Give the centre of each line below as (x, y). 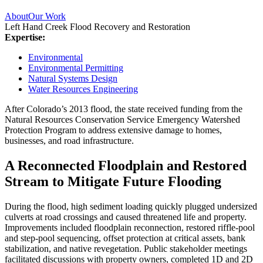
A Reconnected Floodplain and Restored (126, 165)
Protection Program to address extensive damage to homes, (113, 130)
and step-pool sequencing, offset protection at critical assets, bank (125, 238)
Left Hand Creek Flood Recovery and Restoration (97, 26)
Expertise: (25, 37)
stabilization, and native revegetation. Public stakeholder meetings (126, 248)
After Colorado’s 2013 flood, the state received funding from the (124, 109)
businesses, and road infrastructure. (69, 140)
